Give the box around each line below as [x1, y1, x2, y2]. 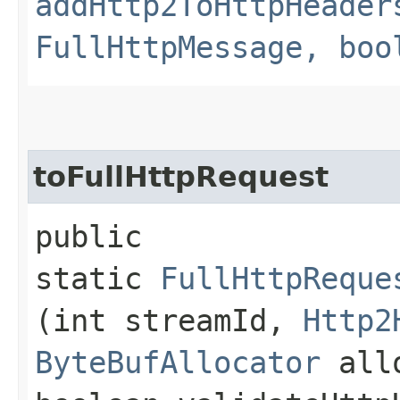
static [35, 260, 160, 296]
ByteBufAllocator [35, 344, 321, 380]
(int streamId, [35, 302, 303, 338]
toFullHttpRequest [33, 160, 329, 193]
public [35, 218, 142, 254]
